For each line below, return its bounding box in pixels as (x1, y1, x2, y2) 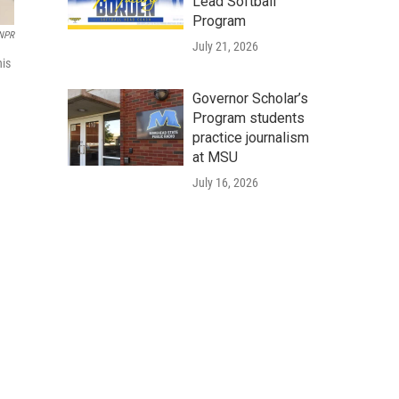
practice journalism (192, 129, 309, 146)
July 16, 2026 (192, 175, 258, 190)
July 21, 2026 (192, 39, 258, 53)
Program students (192, 110, 305, 126)
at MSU (192, 149, 238, 166)
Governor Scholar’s (192, 90, 308, 107)
